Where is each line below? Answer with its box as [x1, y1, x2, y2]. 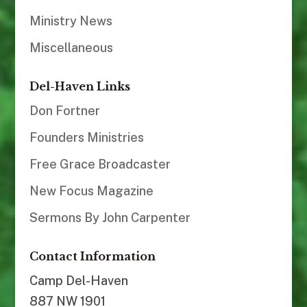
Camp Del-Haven [29, 273, 128, 288]
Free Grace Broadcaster [29, 157, 171, 172]
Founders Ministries [29, 130, 144, 145]
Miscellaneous [29, 40, 113, 56]
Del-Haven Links [29, 79, 130, 94]
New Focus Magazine [29, 184, 153, 199]
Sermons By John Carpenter [29, 210, 191, 225]
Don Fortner [29, 103, 100, 119]
